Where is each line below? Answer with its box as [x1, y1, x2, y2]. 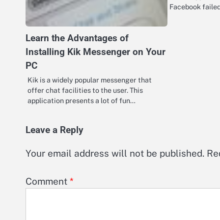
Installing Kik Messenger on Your [26, 46, 165, 58]
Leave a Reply [26, 125, 83, 136]
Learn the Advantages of [26, 32, 129, 44]
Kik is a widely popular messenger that [27, 76, 152, 84]
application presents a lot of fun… [27, 96, 136, 105]
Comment [26, 175, 70, 187]
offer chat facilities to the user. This [27, 86, 143, 95]
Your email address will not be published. [26, 148, 204, 159]
